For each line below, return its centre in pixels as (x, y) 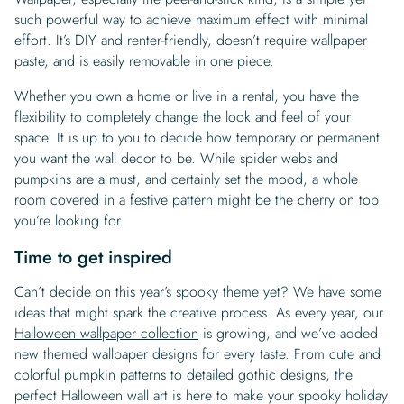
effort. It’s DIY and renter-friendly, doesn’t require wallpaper (191, 40)
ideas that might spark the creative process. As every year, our (199, 312)
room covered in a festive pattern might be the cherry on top (197, 199)
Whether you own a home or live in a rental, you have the (187, 96)
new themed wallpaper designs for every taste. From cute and (197, 353)
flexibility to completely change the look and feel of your (183, 116)
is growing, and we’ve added (288, 333)
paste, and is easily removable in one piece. (147, 60)
